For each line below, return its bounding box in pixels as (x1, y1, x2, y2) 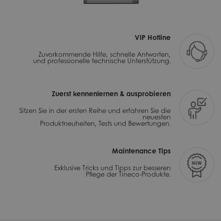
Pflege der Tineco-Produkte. (86, 169, 171, 179)
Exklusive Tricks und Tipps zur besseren (54, 163, 171, 173)
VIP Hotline (135, 32, 171, 42)
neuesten (143, 112, 171, 122)
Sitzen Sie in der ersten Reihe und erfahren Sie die (19, 106, 171, 115)
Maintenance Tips (112, 146, 171, 156)
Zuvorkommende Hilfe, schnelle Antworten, (38, 49, 171, 59)
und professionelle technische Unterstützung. (33, 56, 171, 66)
